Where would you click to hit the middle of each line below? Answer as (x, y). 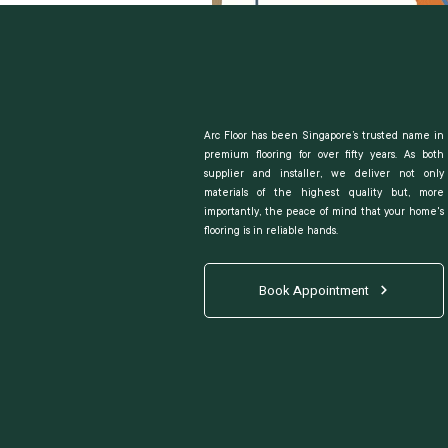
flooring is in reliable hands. (271, 230)
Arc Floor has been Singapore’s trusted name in (324, 135)
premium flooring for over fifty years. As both (324, 154)
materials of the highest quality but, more (324, 192)
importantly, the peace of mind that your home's (324, 211)
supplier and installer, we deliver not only (324, 173)
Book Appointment (314, 290)
